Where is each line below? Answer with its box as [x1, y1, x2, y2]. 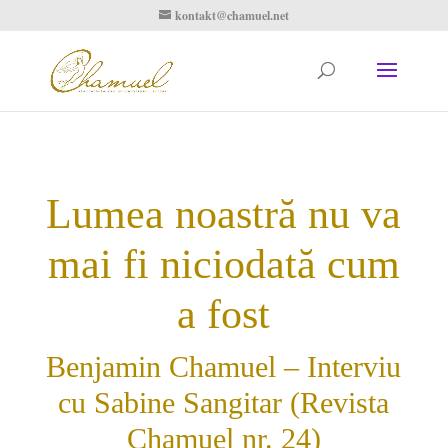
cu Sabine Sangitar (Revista [58, 386, 390, 419]
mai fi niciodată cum [47, 241, 400, 287]
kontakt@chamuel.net [174, 7, 289, 24]
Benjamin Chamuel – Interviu [46, 350, 402, 383]
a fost [177, 291, 271, 337]
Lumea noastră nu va [46, 191, 402, 237]
